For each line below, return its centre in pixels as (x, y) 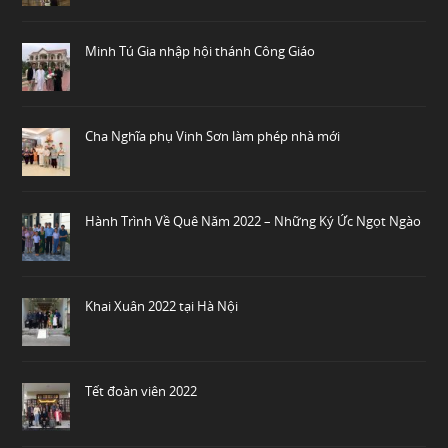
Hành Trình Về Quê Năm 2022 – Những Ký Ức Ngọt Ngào (253, 220)
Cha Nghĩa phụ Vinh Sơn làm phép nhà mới (213, 135)
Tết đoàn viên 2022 (141, 390)
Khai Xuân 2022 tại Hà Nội (162, 305)
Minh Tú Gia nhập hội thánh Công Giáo (200, 50)
